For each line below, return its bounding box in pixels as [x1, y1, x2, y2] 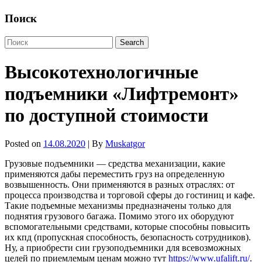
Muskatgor [105, 139, 145, 149]
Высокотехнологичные [5, 61, 198, 82]
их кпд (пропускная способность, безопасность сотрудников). [5, 232, 251, 243]
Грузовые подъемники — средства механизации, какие [5, 158, 225, 169]
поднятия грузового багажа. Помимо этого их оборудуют [5, 211, 234, 222]
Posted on [5, 139, 43, 149]
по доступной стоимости [5, 104, 208, 126]
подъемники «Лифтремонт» [5, 82, 239, 104]
